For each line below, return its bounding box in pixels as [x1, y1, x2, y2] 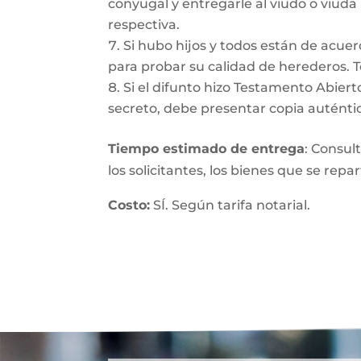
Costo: [108, 197, 151, 213]
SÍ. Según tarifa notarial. [150, 197, 311, 213]
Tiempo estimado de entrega [108, 141, 305, 156]
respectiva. [108, 17, 180, 32]
